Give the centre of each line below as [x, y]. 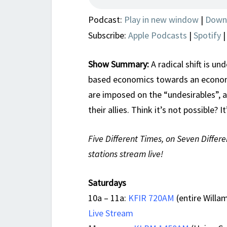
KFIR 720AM [151, 198]
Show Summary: [119, 64]
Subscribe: [108, 35]
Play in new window [161, 20]
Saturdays [107, 183]
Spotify [207, 35]
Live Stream [111, 213]
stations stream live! [126, 154]
